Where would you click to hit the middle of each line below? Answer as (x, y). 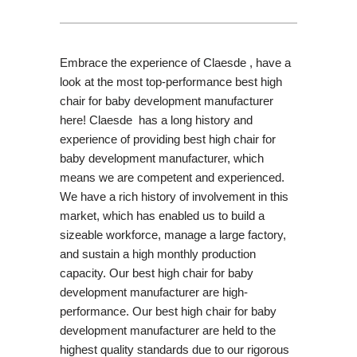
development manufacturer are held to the (167, 330)
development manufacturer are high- (153, 292)
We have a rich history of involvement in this (174, 196)
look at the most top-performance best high (171, 81)
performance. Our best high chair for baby (168, 311)
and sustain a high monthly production (157, 253)
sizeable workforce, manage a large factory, (173, 234)
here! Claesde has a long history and (156, 120)
